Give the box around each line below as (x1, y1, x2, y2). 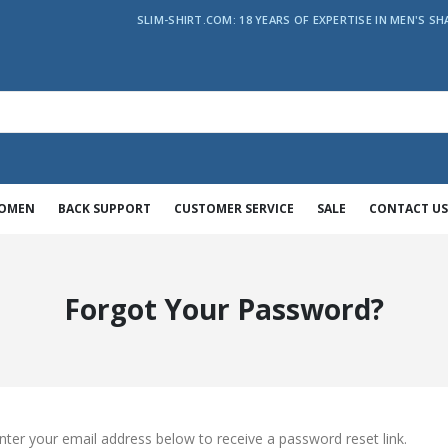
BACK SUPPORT (58, 200, 151, 218)
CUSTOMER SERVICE (174, 200, 294, 218)
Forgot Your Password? (64, 290, 384, 329)
